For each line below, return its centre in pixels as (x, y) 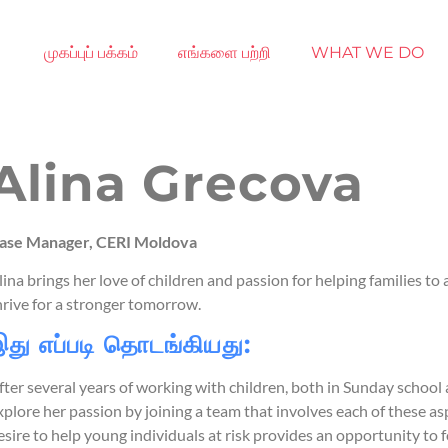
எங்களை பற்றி (224, 52)
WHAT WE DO (367, 52)
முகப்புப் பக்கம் (90, 52)
